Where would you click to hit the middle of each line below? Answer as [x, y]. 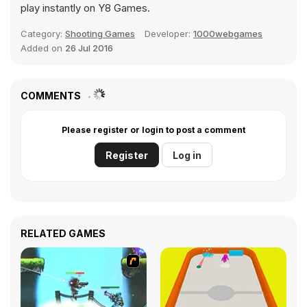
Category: [43, 34]
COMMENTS [52, 96]
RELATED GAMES [63, 233]
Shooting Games [100, 34]
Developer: [169, 34]
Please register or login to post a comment [153, 130]
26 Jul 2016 [89, 48]
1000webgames [228, 34]
